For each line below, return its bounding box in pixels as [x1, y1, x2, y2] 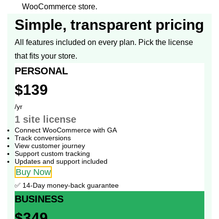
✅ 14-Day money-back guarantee [15, 181, 119, 190]
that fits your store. [15, 52, 77, 61]
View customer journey [15, 142, 85, 150]
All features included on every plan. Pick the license [15, 38, 193, 47]
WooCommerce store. [22, 2, 97, 11]
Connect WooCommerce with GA [15, 126, 117, 134]
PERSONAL [15, 66, 68, 77]
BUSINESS [15, 194, 64, 205]
